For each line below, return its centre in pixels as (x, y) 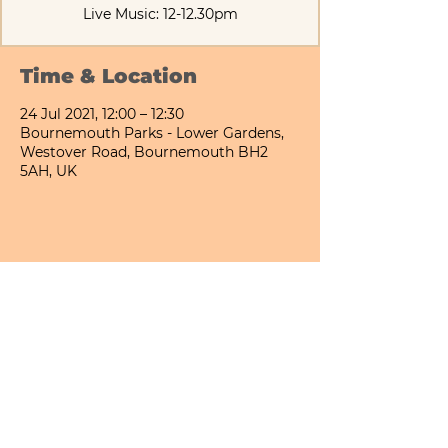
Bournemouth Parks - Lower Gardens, (152, 133)
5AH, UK (48, 171)
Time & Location (108, 76)
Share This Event (110, 282)
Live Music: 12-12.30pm (160, 14)
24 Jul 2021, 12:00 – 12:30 (102, 114)
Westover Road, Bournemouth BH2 (144, 152)
